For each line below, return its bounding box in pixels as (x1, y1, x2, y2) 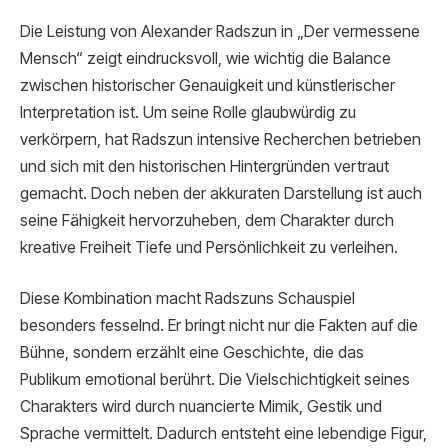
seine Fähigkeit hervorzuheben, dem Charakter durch (20, 210, 394, 230)
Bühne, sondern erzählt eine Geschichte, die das (20, 343, 364, 363)
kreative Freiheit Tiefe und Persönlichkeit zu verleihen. (20, 237, 398, 257)
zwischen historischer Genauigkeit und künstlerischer (20, 75, 395, 95)
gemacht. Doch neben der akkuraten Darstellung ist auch (20, 183, 422, 203)
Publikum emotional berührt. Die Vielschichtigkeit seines (20, 370, 410, 390)
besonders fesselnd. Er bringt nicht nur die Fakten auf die (20, 316, 418, 336)
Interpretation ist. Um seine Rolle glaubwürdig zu (20, 102, 356, 122)
